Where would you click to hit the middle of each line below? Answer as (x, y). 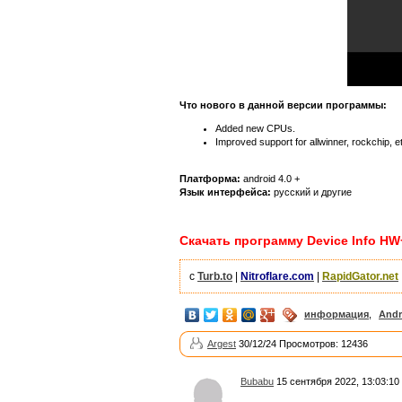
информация (336, 315)
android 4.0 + (270, 179)
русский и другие (311, 192)
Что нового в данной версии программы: (283, 105)
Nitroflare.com (277, 277)
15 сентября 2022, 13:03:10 (336, 382)
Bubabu (257, 382)
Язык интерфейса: (225, 192)
